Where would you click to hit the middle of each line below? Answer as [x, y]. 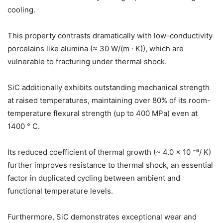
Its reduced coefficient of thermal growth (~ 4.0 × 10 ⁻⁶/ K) [109, 152]
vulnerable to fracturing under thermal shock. [87, 62]
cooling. [21, 10]
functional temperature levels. [60, 191]
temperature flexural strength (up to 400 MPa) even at [103, 113]
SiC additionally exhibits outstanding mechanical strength [109, 88]
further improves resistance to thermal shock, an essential [110, 165]
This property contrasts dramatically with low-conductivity [110, 36]
